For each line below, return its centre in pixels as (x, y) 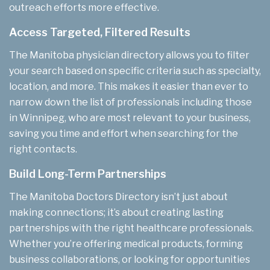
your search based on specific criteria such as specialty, (135, 71)
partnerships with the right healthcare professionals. (131, 228)
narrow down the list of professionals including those (130, 102)
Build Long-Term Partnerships (88, 174)
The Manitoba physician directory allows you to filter (129, 55)
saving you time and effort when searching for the (124, 133)
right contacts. (43, 149)
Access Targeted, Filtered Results (100, 32)
